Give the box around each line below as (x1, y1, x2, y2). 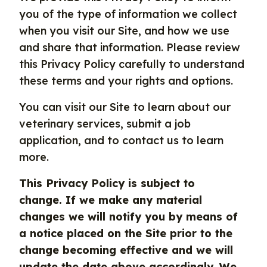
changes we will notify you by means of (19, 210, 238, 223)
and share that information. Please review (19, 41, 240, 54)
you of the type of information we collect (19, 7, 237, 21)
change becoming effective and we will (19, 243, 233, 257)
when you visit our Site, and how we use (19, 24, 229, 38)
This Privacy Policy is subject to (19, 176, 195, 190)
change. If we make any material (19, 193, 202, 207)
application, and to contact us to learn (19, 133, 223, 147)
